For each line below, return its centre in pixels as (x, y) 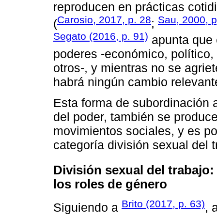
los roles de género (110, 184)
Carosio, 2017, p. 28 (104, 19)
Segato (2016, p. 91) (101, 36)
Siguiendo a (87, 208)
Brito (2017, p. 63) (163, 203)
